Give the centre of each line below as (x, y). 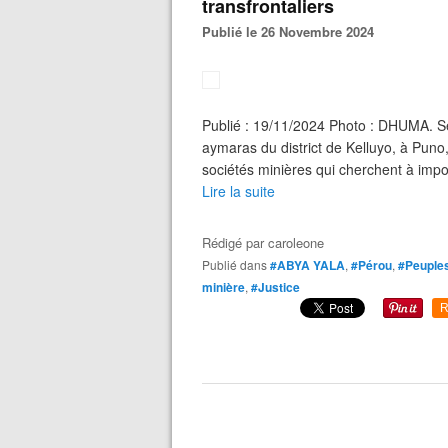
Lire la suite (238, 191)
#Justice (275, 287)
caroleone (296, 242)
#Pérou (371, 265)
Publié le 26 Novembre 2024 (292, 31)
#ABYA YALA (307, 265)
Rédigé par (235, 242)
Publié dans (238, 264)
